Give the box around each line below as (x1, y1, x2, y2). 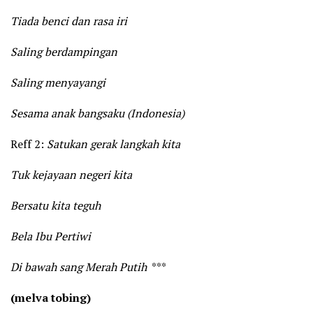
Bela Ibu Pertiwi (10, 228, 91, 245)
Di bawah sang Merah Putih (10, 259, 147, 275)
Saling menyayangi (10, 75, 105, 91)
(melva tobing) (10, 290, 91, 306)
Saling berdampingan (10, 44, 117, 60)
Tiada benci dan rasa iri (10, 13, 127, 29)
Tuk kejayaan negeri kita (10, 167, 132, 183)
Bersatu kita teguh (10, 198, 101, 214)
